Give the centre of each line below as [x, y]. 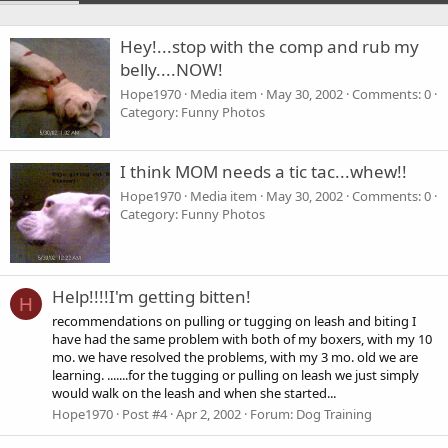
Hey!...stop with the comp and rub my [269, 47]
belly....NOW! [171, 70]
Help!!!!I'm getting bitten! [151, 297]
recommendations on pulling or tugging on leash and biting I [234, 320]
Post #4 [144, 413]
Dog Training [334, 413]
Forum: [273, 413]
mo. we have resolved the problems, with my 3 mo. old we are [235, 356]
